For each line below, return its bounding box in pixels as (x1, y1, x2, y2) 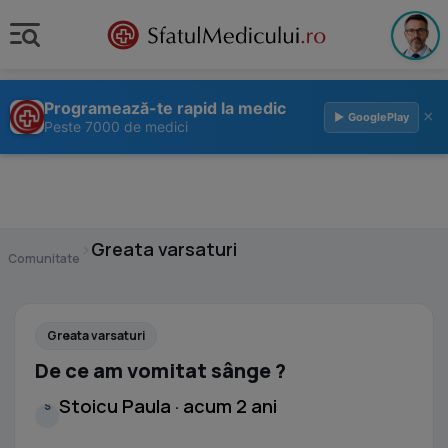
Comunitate (8, 250, 80, 267)
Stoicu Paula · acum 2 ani (59, 394, 277, 418)
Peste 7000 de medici (44, 118, 188, 135)
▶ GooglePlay (334, 109, 409, 124)
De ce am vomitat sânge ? (35, 357, 286, 384)
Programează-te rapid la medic (44, 98, 286, 118)
